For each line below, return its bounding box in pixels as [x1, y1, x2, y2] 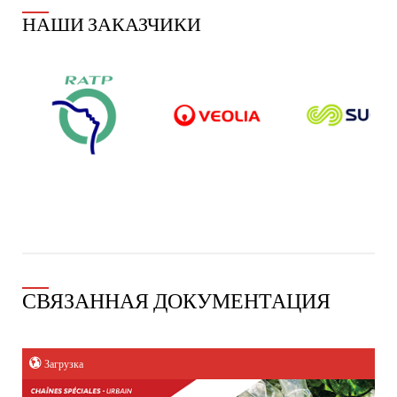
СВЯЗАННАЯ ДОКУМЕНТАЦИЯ [22, 290, 331, 314]
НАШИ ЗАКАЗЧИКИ [22, 14, 201, 36]
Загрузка [43, 359, 83, 371]
